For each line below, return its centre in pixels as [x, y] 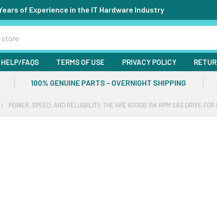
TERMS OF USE [80, 62]
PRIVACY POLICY [149, 62]
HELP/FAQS [20, 62]
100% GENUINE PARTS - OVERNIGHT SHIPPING [108, 83]
